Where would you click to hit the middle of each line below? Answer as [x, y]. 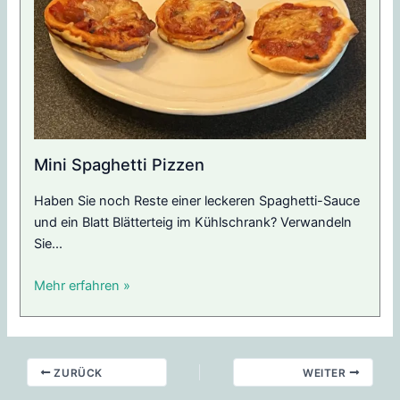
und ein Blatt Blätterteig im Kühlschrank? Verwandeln [193, 222]
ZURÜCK [76, 372]
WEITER [326, 372]
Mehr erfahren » [83, 285]
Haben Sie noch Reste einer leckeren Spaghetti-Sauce [197, 200]
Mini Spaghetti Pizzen [120, 165]
